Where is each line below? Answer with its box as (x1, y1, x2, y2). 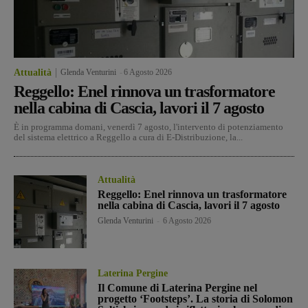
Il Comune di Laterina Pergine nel (98, 281, 258, 294)
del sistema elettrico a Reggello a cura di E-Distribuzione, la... (14, 131, 243, 142)
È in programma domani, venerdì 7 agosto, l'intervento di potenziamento (14, 121, 283, 132)
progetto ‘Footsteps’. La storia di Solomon (98, 292, 294, 305)
